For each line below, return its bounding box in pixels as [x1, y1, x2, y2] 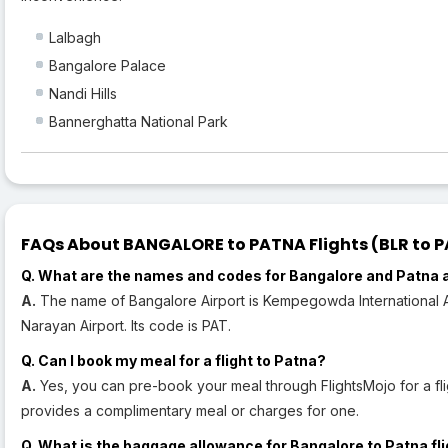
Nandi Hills [49, 85, 117, 103]
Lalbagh [49, 29, 101, 47]
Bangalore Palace [49, 57, 166, 75]
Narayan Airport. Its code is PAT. [21, 317, 231, 335]
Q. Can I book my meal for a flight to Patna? [21, 352, 326, 370]
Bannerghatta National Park [49, 113, 228, 131]
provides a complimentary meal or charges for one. [21, 402, 359, 420]
